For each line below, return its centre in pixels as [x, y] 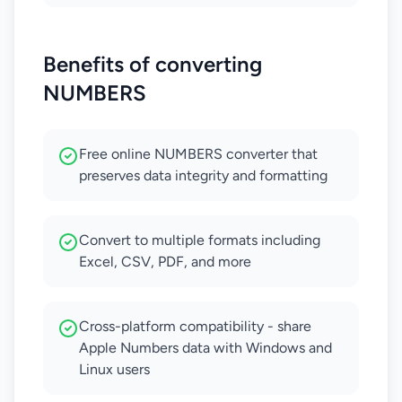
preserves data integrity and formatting [203, 175]
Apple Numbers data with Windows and [205, 348]
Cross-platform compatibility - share [195, 326]
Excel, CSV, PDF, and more [165, 262]
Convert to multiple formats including [200, 240]
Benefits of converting [153, 64]
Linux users [114, 369]
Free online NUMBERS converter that [198, 154]
